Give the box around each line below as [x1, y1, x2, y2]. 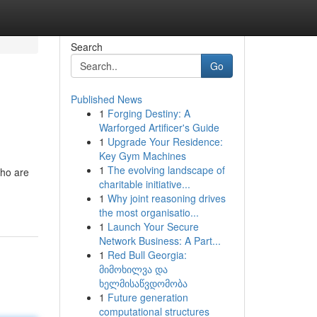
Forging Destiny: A [107, 106, 190, 120]
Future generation [107, 290, 188, 304]
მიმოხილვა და [98, 262, 168, 276]
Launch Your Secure [107, 219, 199, 234]
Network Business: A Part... [98, 234, 221, 248]
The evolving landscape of [107, 163, 225, 177]
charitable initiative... [98, 177, 190, 191]
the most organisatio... [98, 205, 199, 219]
